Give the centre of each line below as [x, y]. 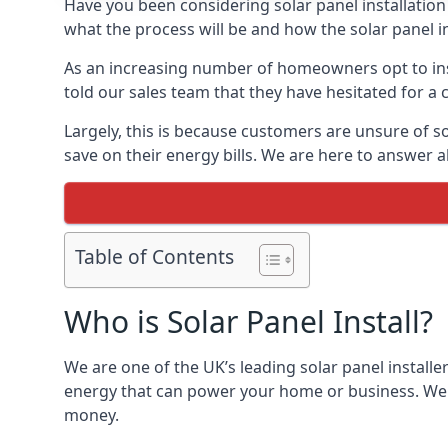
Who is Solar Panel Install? [248, 321]
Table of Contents [154, 257]
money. [91, 415]
